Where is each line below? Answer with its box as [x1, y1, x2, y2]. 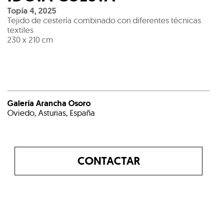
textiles [7, 25, 33, 35]
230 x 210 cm [7, 34, 53, 45]
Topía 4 [7, 5, 34, 16]
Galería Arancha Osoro [7, 98, 91, 109]
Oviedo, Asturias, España [7, 108, 95, 118]
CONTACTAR [77, 154, 140, 169]
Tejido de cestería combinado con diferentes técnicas [7, 15, 201, 26]
